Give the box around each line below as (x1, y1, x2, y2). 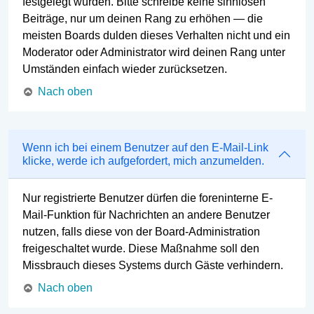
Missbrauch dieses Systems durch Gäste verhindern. (22, 259, 283, 271)
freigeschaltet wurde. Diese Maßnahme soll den (22, 242, 259, 254)
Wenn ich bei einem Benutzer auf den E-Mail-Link (22, 141, 268, 153)
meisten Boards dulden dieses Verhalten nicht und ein (22, 29, 290, 42)
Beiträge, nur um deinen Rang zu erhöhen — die (22, 13, 263, 25)
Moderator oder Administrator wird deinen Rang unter (22, 46, 285, 59)
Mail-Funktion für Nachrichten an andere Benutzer (22, 208, 270, 221)
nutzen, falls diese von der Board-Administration (22, 225, 260, 238)
